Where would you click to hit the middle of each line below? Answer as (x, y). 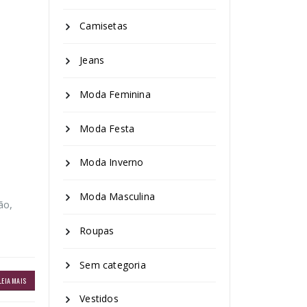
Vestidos (99, 299)
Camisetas (104, 26)
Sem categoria (113, 265)
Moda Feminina (115, 94)
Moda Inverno (112, 162)
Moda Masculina (118, 196)
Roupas (97, 230)
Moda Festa (107, 128)
